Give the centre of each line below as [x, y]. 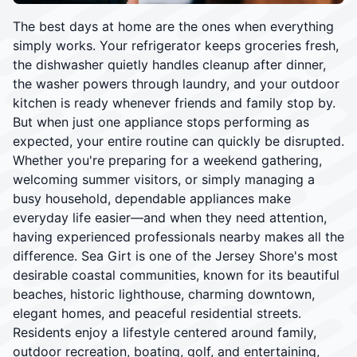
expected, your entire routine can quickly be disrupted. [178, 141]
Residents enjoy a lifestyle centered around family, [165, 332]
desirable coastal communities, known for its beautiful [176, 275]
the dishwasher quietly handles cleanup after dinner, [169, 64]
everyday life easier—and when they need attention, [170, 217]
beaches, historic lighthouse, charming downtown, [164, 294]
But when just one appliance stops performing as [161, 122]
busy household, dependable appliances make [152, 198]
